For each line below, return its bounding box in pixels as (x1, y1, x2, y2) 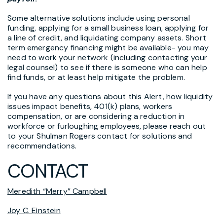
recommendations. (7, 141, 76, 151)
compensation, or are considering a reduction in (7, 111, 185, 122)
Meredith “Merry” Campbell (7, 185, 107, 196)
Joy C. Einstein (7, 205, 61, 216)
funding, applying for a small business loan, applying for (7, 23, 209, 34)
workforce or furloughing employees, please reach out (7, 121, 206, 132)
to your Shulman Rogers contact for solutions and (7, 131, 192, 142)
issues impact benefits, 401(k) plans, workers (7, 101, 173, 112)
